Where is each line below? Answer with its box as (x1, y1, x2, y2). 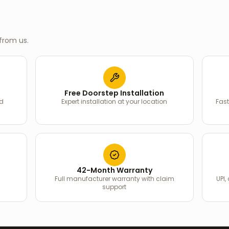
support (102, 182, 127, 191)
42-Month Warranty (76, 165, 152, 175)
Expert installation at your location (61, 97, 168, 106)
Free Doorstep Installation (64, 88, 165, 98)
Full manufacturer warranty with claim (54, 174, 174, 183)
